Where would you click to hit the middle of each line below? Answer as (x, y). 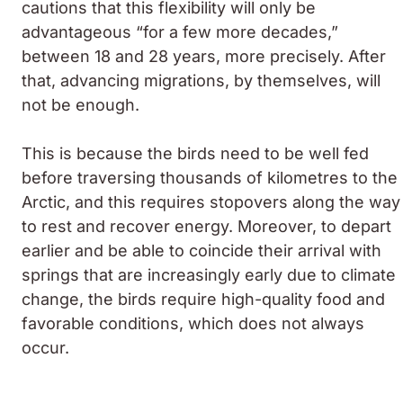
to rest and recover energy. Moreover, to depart (206, 226)
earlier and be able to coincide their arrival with (201, 250)
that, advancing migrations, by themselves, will (201, 80)
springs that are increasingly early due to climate (209, 274)
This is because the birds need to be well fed (195, 153)
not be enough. (81, 104)
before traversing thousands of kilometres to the (210, 177)
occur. (45, 347)
